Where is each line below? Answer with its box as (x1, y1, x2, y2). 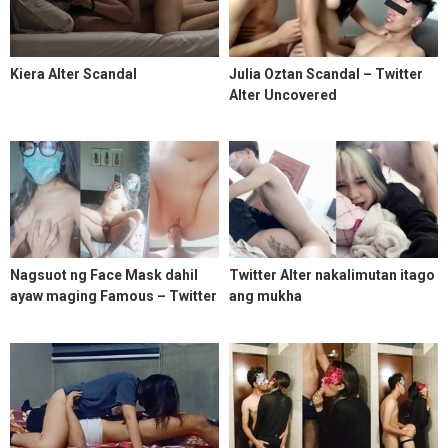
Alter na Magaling (10, 309, 127, 326)
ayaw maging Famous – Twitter (10, 288, 217, 305)
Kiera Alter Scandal (10, 65, 137, 82)
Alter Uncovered (229, 86, 337, 103)
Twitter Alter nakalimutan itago (229, 267, 435, 284)
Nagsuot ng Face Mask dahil (10, 267, 198, 284)
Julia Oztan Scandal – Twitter (229, 65, 423, 82)
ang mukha (229, 288, 302, 305)
